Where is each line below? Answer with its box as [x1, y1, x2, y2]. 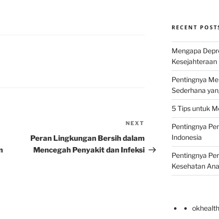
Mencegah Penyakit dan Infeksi [33, 146, 145, 155]
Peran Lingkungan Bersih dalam [30, 134, 145, 143]
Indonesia [171, 133, 202, 142]
